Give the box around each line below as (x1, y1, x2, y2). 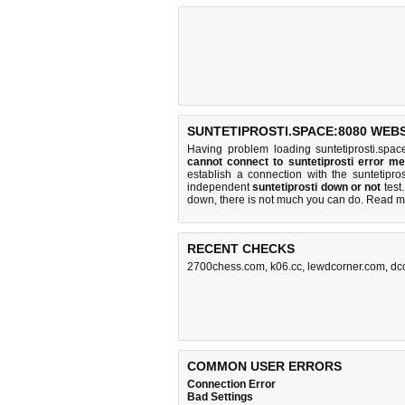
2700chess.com (187, 260, 265, 273)
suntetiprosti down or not (252, 181, 381, 193)
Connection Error (187, 378, 276, 391)
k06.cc (270, 260, 302, 273)
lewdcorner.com (307, 260, 385, 273)
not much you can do (259, 193, 361, 206)
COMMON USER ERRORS (187, 359, 342, 373)
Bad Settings (187, 391, 253, 403)
